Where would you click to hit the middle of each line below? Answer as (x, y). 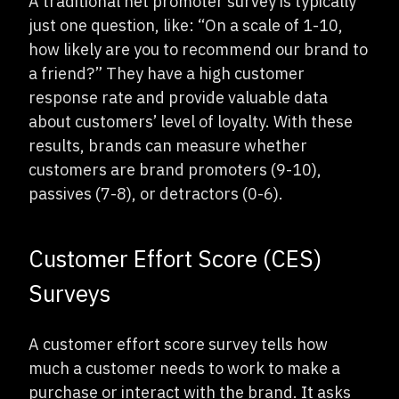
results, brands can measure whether (168, 145)
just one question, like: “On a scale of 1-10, (186, 25)
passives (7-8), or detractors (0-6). (156, 193)
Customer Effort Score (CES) (175, 258)
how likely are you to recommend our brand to (198, 49)
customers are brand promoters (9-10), (175, 169)
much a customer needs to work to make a (184, 368)
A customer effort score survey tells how (178, 344)
